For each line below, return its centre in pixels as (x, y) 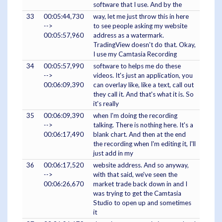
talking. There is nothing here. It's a (143, 125)
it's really (106, 104)
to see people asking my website (140, 26)
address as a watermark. (129, 35)
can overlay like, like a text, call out (143, 85)
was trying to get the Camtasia (137, 194)
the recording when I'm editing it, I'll (144, 144)
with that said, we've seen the (135, 175)
